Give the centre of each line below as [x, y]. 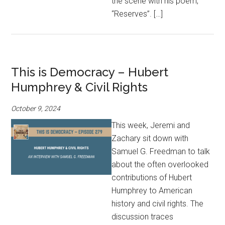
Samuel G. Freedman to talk [161, 151]
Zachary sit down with [150, 138]
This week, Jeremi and [151, 125]
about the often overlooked [160, 164]
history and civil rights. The [158, 204]
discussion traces [143, 217]
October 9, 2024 [36, 108]
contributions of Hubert [152, 178]
